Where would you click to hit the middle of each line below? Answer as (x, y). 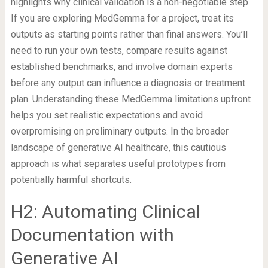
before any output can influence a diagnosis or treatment (128, 83)
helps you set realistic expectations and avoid (106, 115)
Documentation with (92, 235)
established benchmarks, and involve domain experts (121, 67)
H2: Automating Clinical (105, 212)
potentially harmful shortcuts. (71, 180)
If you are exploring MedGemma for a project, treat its (122, 19)
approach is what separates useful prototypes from (118, 164)
